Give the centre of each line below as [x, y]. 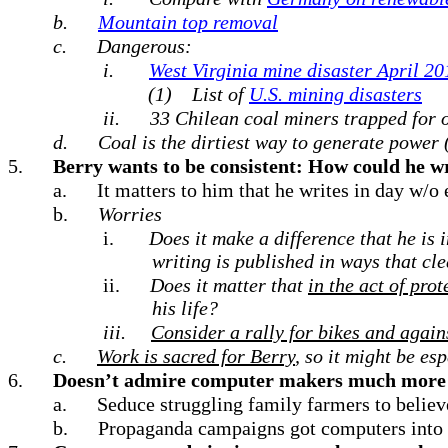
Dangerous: [144, 46]
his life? [185, 308]
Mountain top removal [188, 22]
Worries [130, 214]
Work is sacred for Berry [196, 356]
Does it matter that [229, 285]
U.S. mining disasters [335, 94]
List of [220, 94]
